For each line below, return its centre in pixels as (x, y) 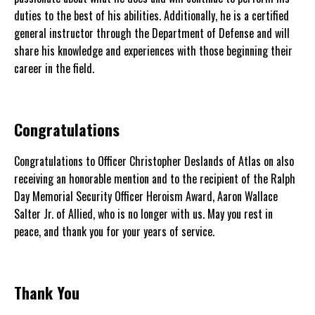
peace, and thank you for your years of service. (120, 231)
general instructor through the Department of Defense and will (152, 33)
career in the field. (61, 68)
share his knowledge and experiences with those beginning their (153, 51)
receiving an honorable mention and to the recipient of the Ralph (155, 179)
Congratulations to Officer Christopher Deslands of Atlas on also (154, 161)
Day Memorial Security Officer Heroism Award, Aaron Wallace (146, 196)
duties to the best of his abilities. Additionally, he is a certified (152, 15)
